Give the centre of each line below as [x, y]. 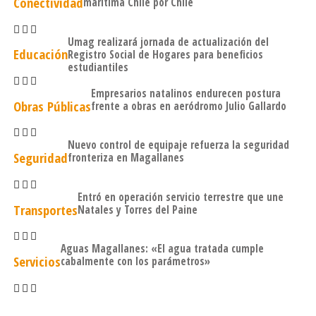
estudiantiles [98, 67]
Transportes [45, 209]
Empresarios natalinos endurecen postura [186, 93]
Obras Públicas [52, 106]
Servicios [37, 261]
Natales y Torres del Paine [137, 209]
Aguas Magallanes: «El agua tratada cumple [162, 249]
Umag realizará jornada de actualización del [168, 41]
